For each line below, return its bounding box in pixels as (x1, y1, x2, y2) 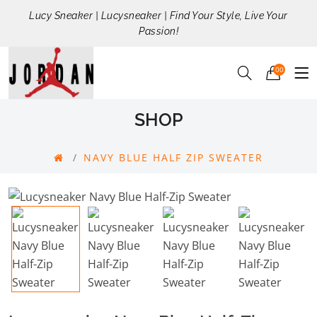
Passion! (139, 25, 178, 37)
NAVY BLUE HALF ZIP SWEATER (83, 151, 263, 165)
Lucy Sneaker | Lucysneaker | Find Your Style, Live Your (29, 10, 288, 21)
